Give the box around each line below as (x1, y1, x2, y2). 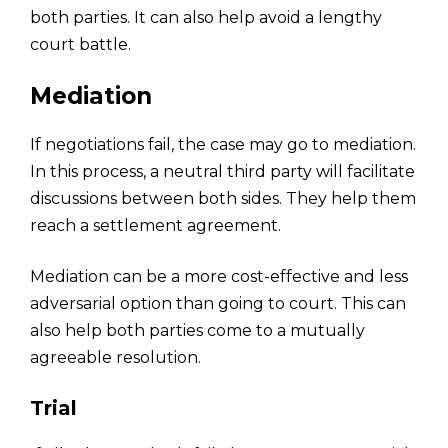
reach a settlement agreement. (30, 215, 281, 235)
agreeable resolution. (30, 347, 201, 367)
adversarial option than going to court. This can (30, 293, 406, 313)
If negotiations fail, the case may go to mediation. (30, 134, 416, 154)
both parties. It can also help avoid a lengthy (30, 7, 382, 27)
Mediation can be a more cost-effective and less (30, 266, 408, 286)
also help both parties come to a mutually (30, 320, 365, 340)
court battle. (30, 34, 131, 54)
